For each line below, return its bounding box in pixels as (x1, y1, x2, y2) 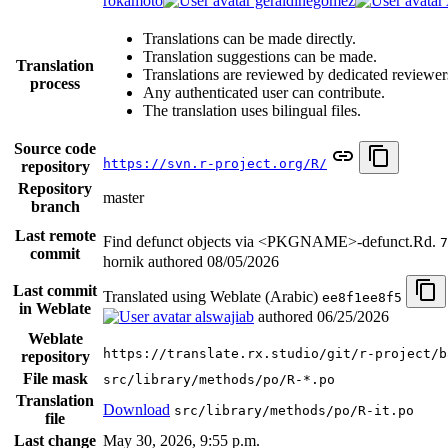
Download (103, 400, 170, 418)
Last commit (13, 281, 97, 299)
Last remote (14, 226, 96, 244)
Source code (14, 139, 96, 157)
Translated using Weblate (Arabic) (103, 287, 322, 305)
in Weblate (19, 299, 91, 317)
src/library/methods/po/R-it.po (174, 402, 414, 418)
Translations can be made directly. (143, 29, 356, 47)
